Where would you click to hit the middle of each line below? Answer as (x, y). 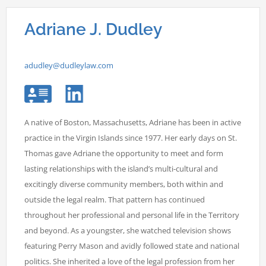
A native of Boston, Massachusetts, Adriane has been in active (133, 122)
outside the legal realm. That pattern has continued (115, 199)
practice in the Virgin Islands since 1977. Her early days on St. (131, 137)
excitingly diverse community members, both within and (124, 184)
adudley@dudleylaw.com (69, 66)
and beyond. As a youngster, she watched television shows (128, 230)
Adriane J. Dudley (93, 30)
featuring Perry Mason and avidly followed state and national (132, 246)
